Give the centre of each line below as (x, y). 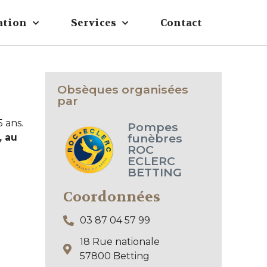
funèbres (155, 138)
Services (94, 23)
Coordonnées (112, 197)
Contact (181, 23)
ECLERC (151, 161)
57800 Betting (114, 256)
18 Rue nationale (119, 242)
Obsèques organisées (123, 89)
